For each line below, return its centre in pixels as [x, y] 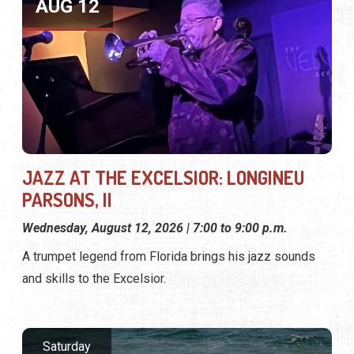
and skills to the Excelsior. [94, 279]
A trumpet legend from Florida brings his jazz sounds [169, 257]
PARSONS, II [67, 200]
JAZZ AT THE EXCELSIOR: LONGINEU [163, 178]
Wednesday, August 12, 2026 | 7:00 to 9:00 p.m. [155, 228]
